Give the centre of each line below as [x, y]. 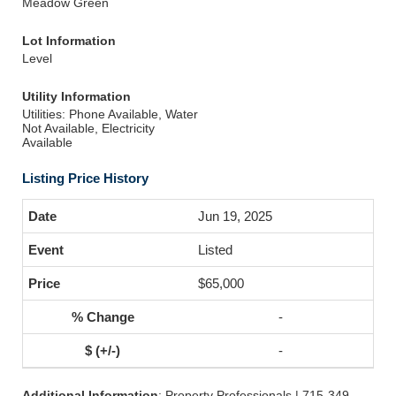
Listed [215, 250]
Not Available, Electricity [88, 128]
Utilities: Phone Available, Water [110, 114]
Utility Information [76, 96]
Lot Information [69, 41]
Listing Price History [85, 178]
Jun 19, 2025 [235, 216]
